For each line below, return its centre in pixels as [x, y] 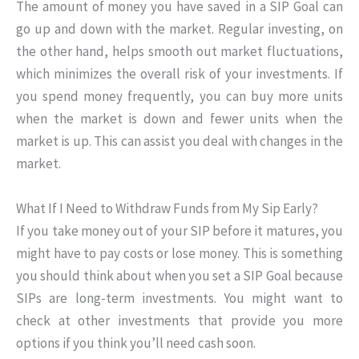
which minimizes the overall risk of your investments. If [179, 74]
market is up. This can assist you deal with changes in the [179, 141]
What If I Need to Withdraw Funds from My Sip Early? [167, 208]
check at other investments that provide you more [179, 320]
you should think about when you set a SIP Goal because [179, 275]
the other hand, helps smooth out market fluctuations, [179, 52]
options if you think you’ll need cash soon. [136, 343]
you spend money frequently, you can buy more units [179, 97]
